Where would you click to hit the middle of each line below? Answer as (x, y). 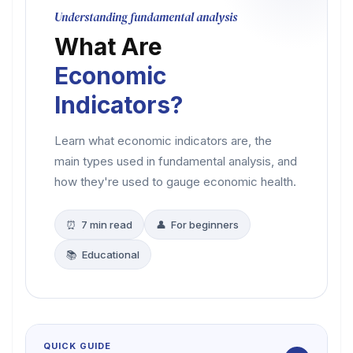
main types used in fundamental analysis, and (176, 161)
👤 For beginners (197, 225)
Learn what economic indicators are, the (163, 141)
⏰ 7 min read (99, 225)
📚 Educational (103, 255)
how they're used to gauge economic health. (175, 182)
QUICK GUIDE (77, 346)
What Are (108, 46)
